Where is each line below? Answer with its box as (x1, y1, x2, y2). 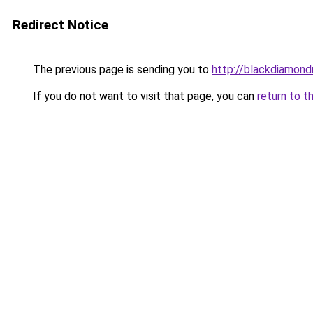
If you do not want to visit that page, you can (30, 89, 257, 103)
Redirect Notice (13, 17, 108, 33)
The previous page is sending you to (30, 63, 212, 76)
